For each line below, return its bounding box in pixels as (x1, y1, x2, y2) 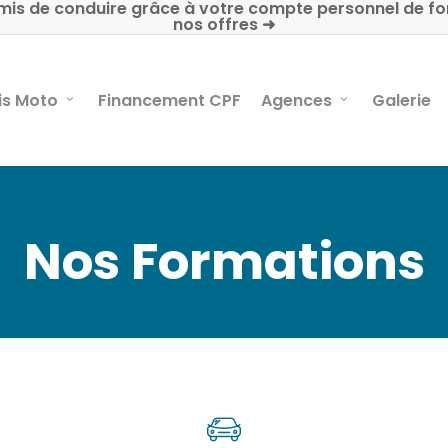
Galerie (372, 88, 431, 112)
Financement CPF (98, 88, 241, 112)
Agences (261, 88, 332, 112)
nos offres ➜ (173, 13, 275, 36)
